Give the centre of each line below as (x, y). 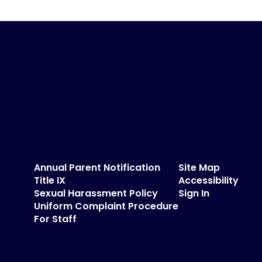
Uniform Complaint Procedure (106, 206)
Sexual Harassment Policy (96, 193)
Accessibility (208, 180)
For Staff (55, 219)
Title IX (49, 180)
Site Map (199, 167)
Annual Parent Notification (97, 167)
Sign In (194, 193)
